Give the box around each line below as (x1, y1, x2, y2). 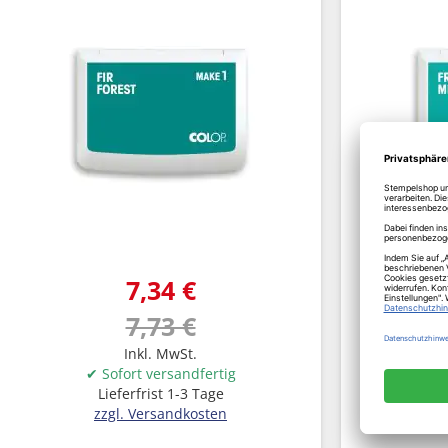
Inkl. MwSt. (124, 344, 197, 363)
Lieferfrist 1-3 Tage (97, 384, 224, 403)
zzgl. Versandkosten (94, 404, 227, 423)
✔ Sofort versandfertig (85, 364, 236, 383)
